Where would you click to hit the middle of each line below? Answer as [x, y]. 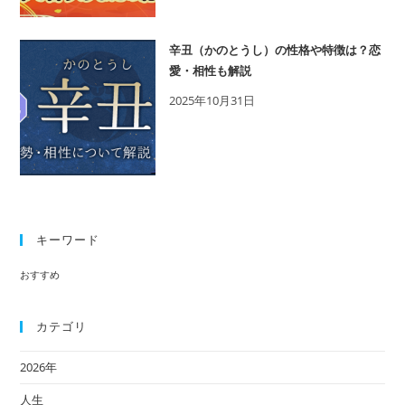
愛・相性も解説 [211, 70]
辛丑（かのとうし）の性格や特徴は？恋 [275, 49]
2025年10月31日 [212, 100]
